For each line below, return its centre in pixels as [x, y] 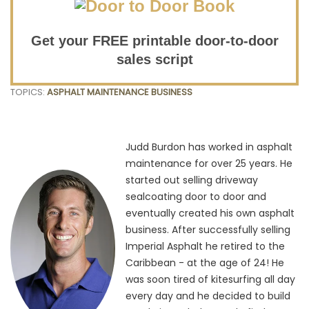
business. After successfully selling [208, 229]
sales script [154, 59]
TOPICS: [29, 92]
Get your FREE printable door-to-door [154, 40]
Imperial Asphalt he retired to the [205, 246]
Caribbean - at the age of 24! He [205, 262]
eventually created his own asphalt [210, 213]
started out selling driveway [191, 180]
